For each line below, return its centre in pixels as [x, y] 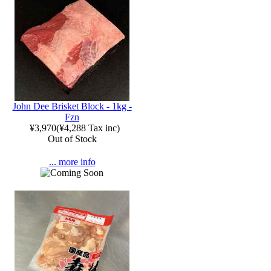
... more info [72, 162]
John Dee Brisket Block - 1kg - [72, 106]
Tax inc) [103, 128]
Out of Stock [72, 139]
